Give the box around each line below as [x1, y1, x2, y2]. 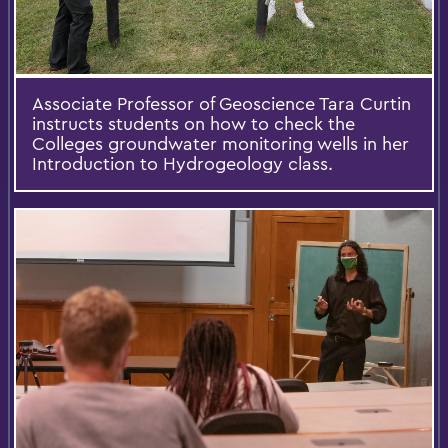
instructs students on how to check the [32, 112, 355, 136]
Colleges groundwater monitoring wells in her [32, 132, 409, 156]
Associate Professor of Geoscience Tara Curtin [32, 92, 411, 116]
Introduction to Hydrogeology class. [32, 152, 333, 176]
